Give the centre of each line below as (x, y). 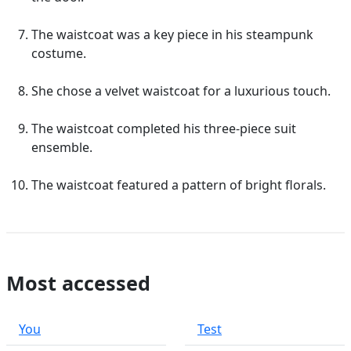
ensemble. (62, 147)
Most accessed (78, 283)
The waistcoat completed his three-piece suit (164, 128)
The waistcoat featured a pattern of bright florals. (179, 185)
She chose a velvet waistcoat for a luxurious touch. (181, 91)
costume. (59, 53)
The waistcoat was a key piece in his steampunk (172, 34)
